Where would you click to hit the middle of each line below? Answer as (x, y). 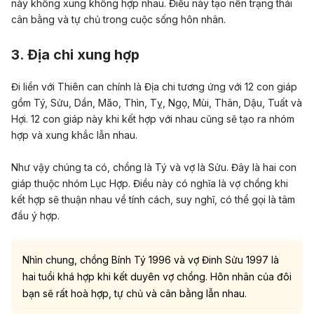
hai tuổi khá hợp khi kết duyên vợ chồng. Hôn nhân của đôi (157, 276)
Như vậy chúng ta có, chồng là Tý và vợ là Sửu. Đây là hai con (154, 167)
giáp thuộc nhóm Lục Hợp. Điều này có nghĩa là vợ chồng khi (150, 183)
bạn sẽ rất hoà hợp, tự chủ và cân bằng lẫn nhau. (135, 293)
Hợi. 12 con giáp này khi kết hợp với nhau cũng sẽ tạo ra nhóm (153, 119)
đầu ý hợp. (35, 215)
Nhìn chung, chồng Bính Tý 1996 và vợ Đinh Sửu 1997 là (151, 259)
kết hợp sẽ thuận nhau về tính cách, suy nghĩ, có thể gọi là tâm (153, 199)
